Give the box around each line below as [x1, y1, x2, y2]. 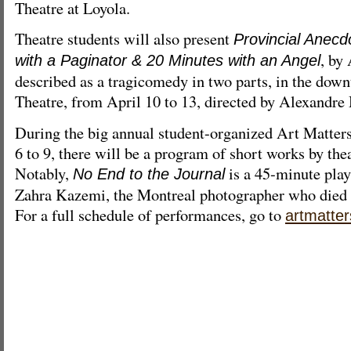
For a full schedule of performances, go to [15, 203, 285, 226]
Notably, [15, 161, 73, 184]
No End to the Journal [73, 165, 225, 183]
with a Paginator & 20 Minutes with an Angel [15, 52, 320, 70]
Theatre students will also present [15, 27, 233, 50]
